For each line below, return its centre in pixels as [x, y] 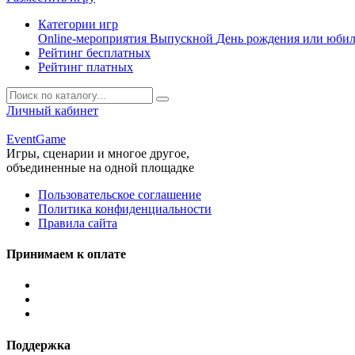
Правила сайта [78, 223]
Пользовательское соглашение [120, 194]
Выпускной [183, 38]
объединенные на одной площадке [100, 167]
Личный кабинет [52, 110]
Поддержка [38, 345]
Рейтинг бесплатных [94, 52]
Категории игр [78, 24]
